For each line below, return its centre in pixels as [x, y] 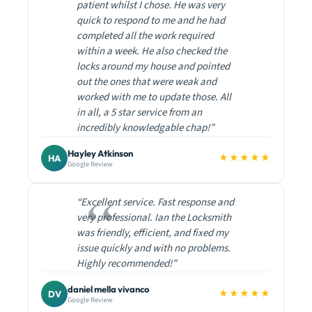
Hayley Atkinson [100, 153]
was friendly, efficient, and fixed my [153, 233]
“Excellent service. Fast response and [155, 202]
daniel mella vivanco [108, 289]
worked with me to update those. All [154, 97]
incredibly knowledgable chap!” [145, 128]
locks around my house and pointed [153, 67]
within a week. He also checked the [152, 51]
